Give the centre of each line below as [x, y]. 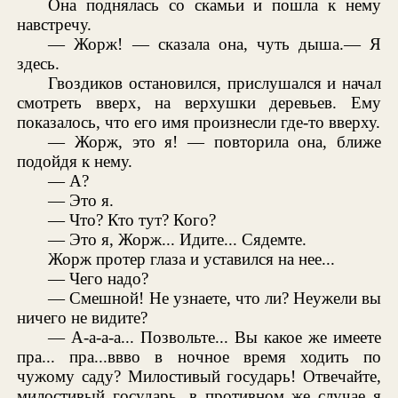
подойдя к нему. [75, 162]
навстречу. [55, 25]
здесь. [39, 64]
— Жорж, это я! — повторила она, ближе [215, 142]
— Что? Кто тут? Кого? [132, 220]
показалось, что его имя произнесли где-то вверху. [199, 123]
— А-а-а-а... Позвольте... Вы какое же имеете [215, 338]
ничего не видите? [83, 318]
